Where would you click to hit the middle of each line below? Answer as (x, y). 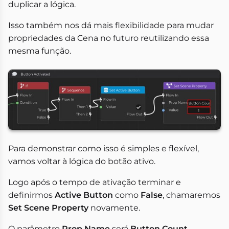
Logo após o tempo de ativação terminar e (95, 182)
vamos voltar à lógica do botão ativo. (82, 161)
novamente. (114, 208)
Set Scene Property (48, 208)
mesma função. (40, 51)
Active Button (84, 195)
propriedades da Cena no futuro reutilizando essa (109, 38)
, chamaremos (191, 195)
